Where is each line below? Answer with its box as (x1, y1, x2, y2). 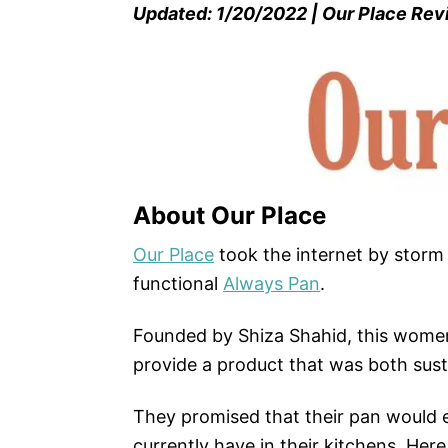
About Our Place (133, 200, 326, 230)
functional (133, 272, 223, 294)
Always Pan (223, 272, 320, 294)
